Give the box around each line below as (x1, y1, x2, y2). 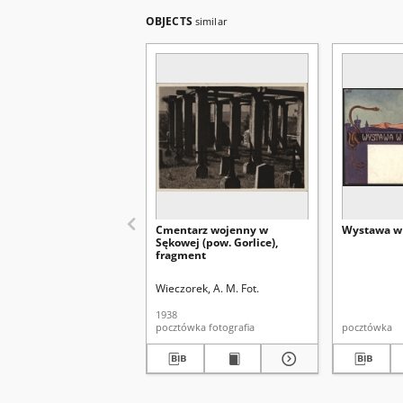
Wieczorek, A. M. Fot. (156, 281, 259, 296)
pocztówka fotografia (209, 320, 255, 334)
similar (194, 14, 228, 28)
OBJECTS (146, 13, 195, 29)
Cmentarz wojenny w (156, 222, 268, 237)
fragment (156, 247, 206, 263)
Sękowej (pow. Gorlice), (156, 235, 278, 250)
